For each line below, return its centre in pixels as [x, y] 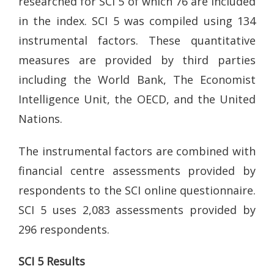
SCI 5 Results [52, 261]
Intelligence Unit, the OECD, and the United [137, 99]
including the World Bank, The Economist [137, 80]
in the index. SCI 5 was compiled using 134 [137, 21]
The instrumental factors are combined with [137, 151]
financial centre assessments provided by [137, 170]
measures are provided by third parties [137, 60]
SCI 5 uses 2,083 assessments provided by [137, 209]
